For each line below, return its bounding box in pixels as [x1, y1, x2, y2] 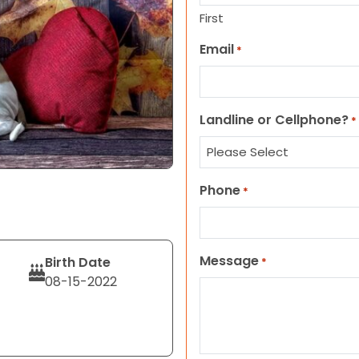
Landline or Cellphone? [200, 111, 349, 129]
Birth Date [44, 253, 111, 272]
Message [200, 252, 259, 270]
